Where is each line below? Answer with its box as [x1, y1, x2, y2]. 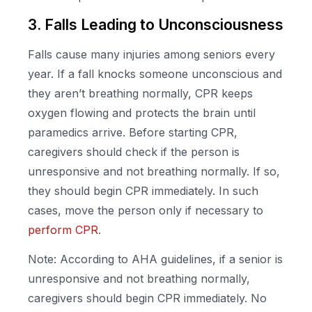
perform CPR [28, 222, 98, 237]
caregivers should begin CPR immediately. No [28, 290, 267, 305]
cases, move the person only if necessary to [28, 203, 263, 217]
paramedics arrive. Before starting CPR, [28, 125, 237, 139]
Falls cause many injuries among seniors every [28, 47, 275, 61]
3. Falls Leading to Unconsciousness [28, 15, 283, 33]
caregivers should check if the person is [28, 144, 240, 159]
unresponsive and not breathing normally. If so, [28, 164, 280, 178]
